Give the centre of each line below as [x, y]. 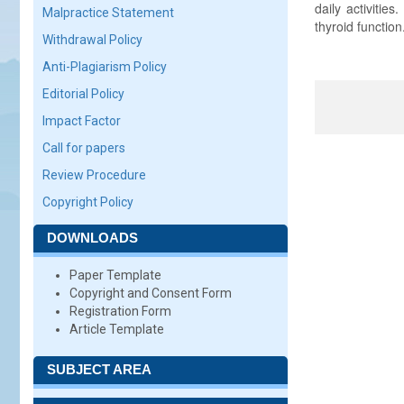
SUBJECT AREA [99, 369]
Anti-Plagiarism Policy [105, 67]
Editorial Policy [83, 94]
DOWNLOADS [92, 238]
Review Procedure [94, 175]
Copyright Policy [88, 202]
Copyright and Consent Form [151, 293]
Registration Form [120, 311]
